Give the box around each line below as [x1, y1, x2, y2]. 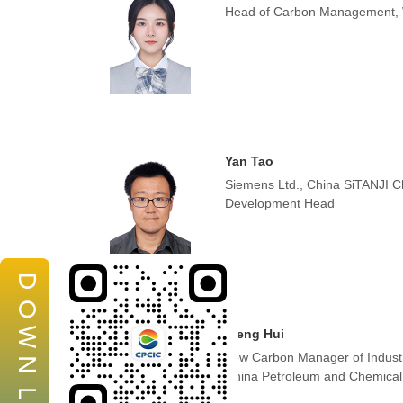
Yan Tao [224, 154, 273, 168]
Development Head [224, 196, 335, 210]
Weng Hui [224, 327, 284, 341]
